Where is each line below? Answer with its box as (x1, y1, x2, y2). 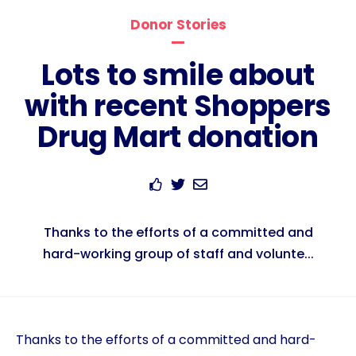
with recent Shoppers (25, 86, 331, 126)
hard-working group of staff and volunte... (42, 245, 314, 263)
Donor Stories (130, 15, 226, 34)
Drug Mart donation (37, 117, 319, 157)
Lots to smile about (41, 55, 315, 95)
